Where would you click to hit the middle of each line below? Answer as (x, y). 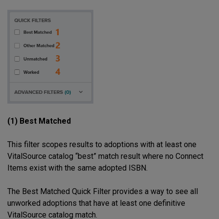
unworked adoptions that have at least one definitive (96, 203)
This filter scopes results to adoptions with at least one (102, 144)
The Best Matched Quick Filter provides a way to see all (103, 191)
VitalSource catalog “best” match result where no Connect (105, 156)
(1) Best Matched (39, 121)
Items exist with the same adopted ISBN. (77, 168)
